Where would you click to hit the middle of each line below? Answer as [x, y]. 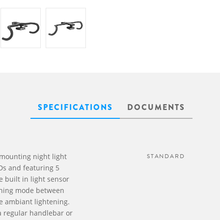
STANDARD [166, 156]
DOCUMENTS [156, 107]
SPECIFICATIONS [75, 107]
